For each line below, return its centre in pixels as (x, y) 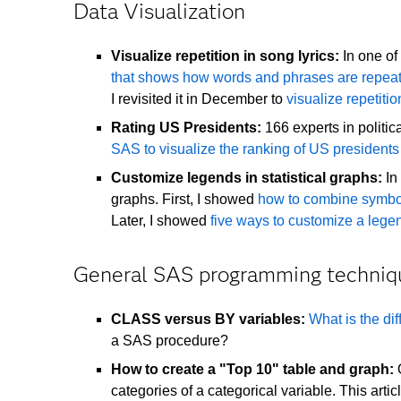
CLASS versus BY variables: (208, 320)
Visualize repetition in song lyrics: (225, 56)
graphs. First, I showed (184, 200)
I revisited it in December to (199, 99)
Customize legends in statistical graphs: (247, 178)
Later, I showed (161, 221)
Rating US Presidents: (186, 128)
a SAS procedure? (170, 341)
